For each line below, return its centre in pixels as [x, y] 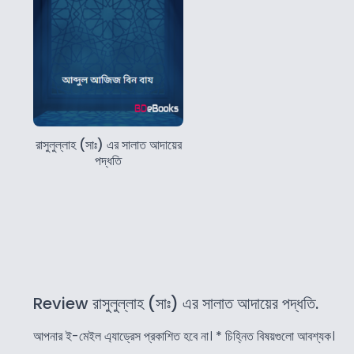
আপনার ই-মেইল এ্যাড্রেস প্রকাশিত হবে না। [123, 337]
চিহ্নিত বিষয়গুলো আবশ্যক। [279, 337]
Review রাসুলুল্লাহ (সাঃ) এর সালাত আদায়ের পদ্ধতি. [176, 304]
